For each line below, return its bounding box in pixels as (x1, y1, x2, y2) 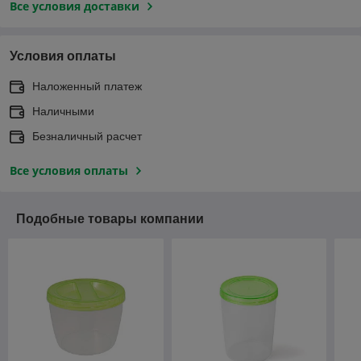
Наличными (32, 104, 94, 118)
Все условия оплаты (10, 162, 128, 178)
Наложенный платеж (32, 79, 142, 93)
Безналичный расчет (32, 129, 142, 143)
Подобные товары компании (16, 211, 204, 226)
